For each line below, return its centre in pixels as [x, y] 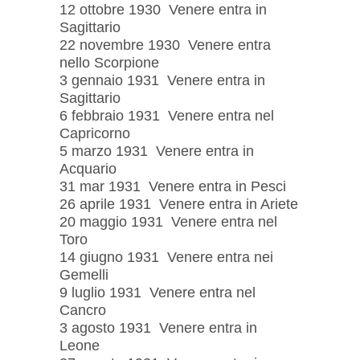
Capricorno [95, 133]
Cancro [83, 310]
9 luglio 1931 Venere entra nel [157, 292]
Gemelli [84, 274]
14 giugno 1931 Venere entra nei [166, 257]
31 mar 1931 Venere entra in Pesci [173, 186]
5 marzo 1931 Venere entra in [157, 151]
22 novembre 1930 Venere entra [165, 45]
